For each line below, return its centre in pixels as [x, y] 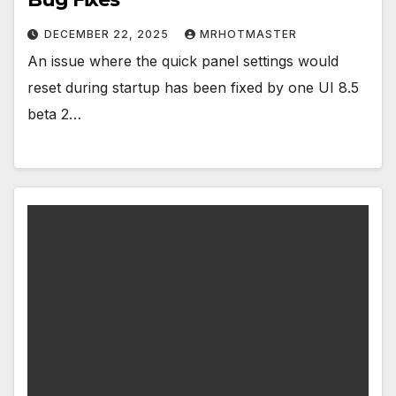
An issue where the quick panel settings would [183, 61]
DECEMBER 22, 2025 [108, 34]
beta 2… [54, 114]
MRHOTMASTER [248, 34]
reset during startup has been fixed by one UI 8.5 [193, 88]
